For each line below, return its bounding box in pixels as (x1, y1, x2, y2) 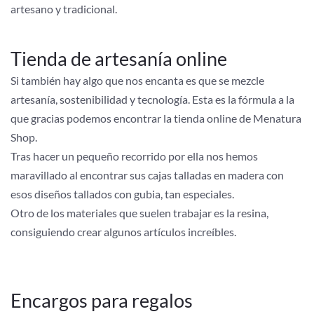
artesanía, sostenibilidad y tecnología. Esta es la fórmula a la (11, 93, 294, 107)
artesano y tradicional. (11, 2, 117, 16)
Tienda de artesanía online (11, 47, 227, 71)
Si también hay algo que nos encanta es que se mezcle (11, 74, 264, 88)
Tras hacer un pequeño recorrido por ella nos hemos (11, 149, 258, 163)
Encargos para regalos (11, 289, 193, 313)
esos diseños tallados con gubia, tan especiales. (11, 187, 234, 201)
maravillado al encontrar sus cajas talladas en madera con (11, 168, 284, 182)
